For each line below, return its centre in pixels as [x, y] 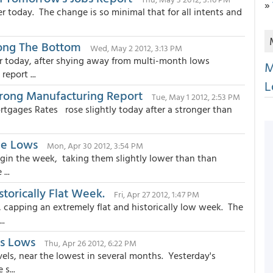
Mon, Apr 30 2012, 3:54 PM [95, 145]
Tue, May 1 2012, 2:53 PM [196, 97]
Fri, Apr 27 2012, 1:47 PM [157, 194]
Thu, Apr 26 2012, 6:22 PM [90, 243]
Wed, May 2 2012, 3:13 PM [136, 48]
